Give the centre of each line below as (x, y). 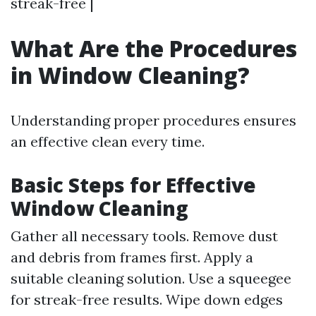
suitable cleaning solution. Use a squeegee (151, 278)
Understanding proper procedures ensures (153, 120)
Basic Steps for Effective (133, 185)
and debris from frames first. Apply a (132, 257)
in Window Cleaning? (130, 75)
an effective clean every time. (108, 141)
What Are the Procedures (154, 48)
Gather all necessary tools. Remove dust (144, 236)
